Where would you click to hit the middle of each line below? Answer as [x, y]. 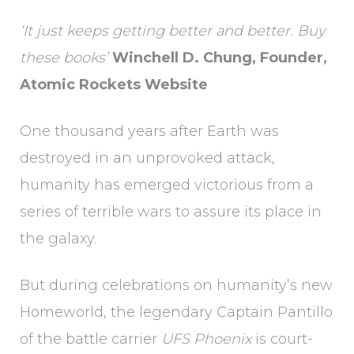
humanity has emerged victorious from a [167, 185]
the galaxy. [58, 239]
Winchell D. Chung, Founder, [220, 58]
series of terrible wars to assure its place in [171, 212]
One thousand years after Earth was [149, 131]
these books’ [66, 58]
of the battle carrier [90, 339]
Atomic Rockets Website [114, 85]
